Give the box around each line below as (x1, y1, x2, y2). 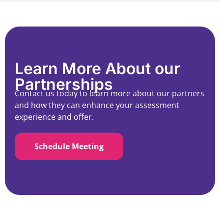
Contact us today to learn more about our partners (15, 88, 204, 99)
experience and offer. (15, 111, 94, 123)
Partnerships (15, 75, 113, 94)
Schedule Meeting (34, 141, 104, 152)
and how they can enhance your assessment (15, 100, 179, 111)
